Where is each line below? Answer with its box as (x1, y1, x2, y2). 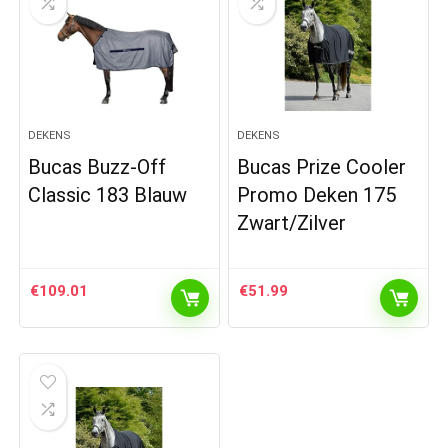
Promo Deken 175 (237, 182, 397, 207)
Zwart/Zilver (237, 210, 347, 235)
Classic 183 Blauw (28, 182, 188, 207)
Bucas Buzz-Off (28, 154, 167, 179)
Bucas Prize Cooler (237, 154, 407, 179)
